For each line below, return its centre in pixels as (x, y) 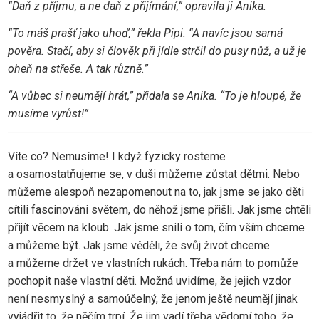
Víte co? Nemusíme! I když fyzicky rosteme (116, 156)
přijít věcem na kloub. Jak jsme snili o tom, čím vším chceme (156, 227)
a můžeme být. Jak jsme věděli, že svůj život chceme (138, 245)
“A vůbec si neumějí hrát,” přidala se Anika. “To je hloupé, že (154, 96)
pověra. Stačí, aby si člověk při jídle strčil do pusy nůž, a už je (157, 51)
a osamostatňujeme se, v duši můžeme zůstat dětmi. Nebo (153, 174)
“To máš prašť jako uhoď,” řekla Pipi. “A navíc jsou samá (145, 33)
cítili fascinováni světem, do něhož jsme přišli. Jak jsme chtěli (159, 209)
